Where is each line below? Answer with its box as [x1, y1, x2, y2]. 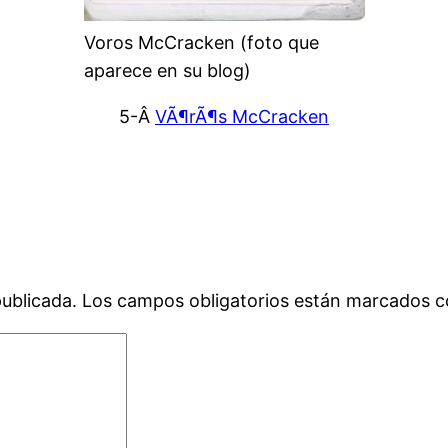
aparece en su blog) [83, 60, 251, 82]
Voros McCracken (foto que [83, 32, 319, 54]
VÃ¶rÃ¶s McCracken [155, 106, 329, 128]
